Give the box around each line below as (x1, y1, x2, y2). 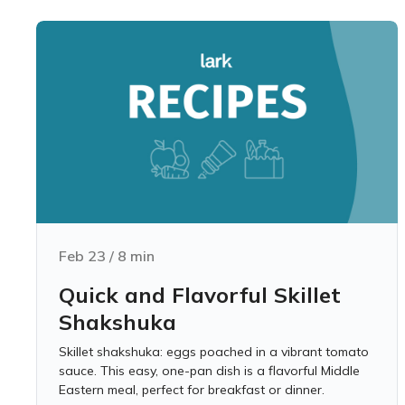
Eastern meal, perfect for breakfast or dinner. (59, 381, 325, 398)
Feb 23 (59, 247, 106, 265)
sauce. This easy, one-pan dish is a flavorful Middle (59, 363, 360, 379)
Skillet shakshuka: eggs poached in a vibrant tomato (59, 344, 369, 360)
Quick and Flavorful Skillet (59, 281, 341, 308)
